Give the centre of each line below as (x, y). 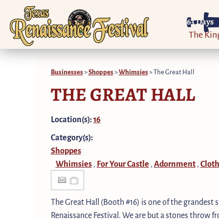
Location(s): (72, 119)
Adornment (175, 163)
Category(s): (72, 137)
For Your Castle (123, 163)
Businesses (67, 72)
